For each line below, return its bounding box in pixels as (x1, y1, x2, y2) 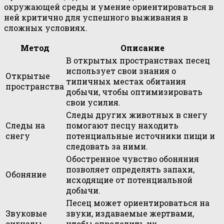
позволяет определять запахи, (66, 163, 194, 174)
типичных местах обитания (66, 75, 186, 86)
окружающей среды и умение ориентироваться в (4, 1, 213, 12)
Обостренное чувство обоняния (66, 153, 199, 164)
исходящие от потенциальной (66, 174, 192, 185)
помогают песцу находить (66, 119, 178, 130)
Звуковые (5, 207, 47, 218)
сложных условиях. (4, 22, 87, 33)
